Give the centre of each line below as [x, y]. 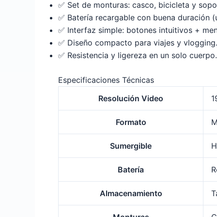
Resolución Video [131, 99]
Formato [131, 122]
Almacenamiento [131, 194]
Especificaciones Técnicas [106, 80]
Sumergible [131, 146]
